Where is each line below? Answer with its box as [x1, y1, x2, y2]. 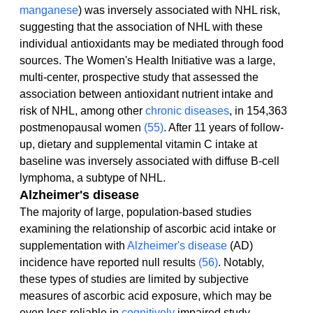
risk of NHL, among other [20, 105, 145, 117]
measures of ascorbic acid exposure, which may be [20, 290, 275, 303]
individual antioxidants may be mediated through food [20, 38, 286, 50]
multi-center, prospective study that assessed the [20, 71, 261, 84]
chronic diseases [145, 105, 229, 117]
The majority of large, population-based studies [20, 206, 254, 219]
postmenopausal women [20, 122, 144, 134]
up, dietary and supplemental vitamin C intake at [20, 138, 260, 151]
